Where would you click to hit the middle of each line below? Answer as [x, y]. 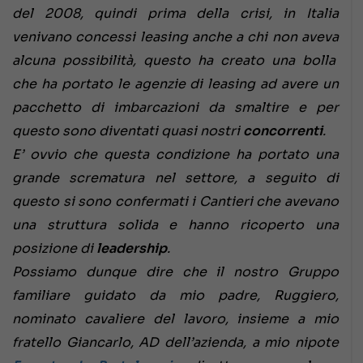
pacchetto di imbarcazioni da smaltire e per [175, 108]
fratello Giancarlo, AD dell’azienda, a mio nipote [175, 343]
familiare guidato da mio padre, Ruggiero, [175, 296]
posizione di [54, 249]
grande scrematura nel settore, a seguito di [175, 178]
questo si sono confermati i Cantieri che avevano [175, 202]
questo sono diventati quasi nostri [128, 131]
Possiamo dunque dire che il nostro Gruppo [175, 272]
